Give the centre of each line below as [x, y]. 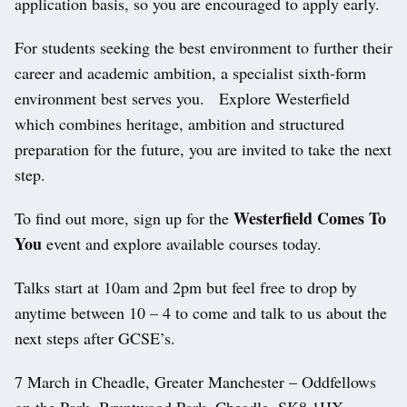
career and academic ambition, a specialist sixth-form [190, 73]
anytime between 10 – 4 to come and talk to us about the [201, 313]
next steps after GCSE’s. [95, 338]
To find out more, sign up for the [124, 218]
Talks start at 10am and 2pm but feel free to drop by [186, 288]
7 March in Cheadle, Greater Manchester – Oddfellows [195, 382]
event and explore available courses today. [182, 244]
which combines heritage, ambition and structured [179, 124]
